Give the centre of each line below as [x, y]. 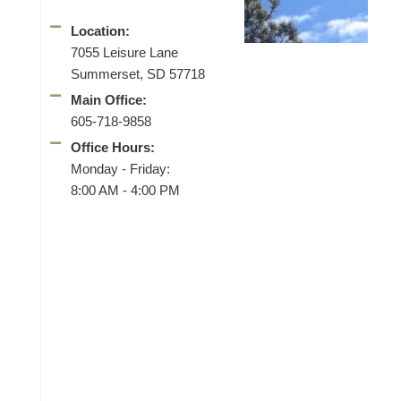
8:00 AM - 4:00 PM [125, 190]
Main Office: [108, 100]
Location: [100, 31]
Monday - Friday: [120, 169]
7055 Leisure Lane [124, 52]
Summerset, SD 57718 [137, 74]
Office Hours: [112, 147]
